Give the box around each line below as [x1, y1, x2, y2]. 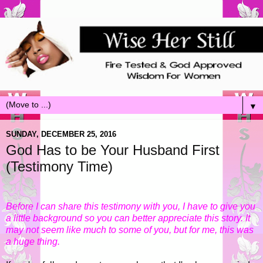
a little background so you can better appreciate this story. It [6, 213, 250, 224]
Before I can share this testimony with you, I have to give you [6, 201, 255, 212]
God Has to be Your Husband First [6, 142, 220, 159]
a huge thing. [6, 237, 60, 247]
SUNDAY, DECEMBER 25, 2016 [6, 129, 116, 139]
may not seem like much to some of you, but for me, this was [6, 225, 254, 235]
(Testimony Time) [6, 159, 113, 175]
